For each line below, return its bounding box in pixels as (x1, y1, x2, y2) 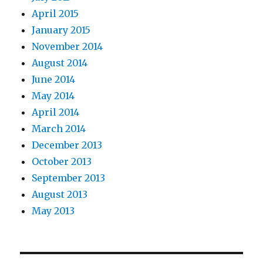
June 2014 (32, 73, 76, 85)
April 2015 (32, 8, 79, 19)
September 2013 (32, 172, 106, 184)
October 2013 (32, 156, 92, 167)
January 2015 (32, 24, 91, 36)
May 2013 (32, 205, 75, 217)
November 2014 (32, 41, 103, 52)
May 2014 (32, 90, 75, 102)
